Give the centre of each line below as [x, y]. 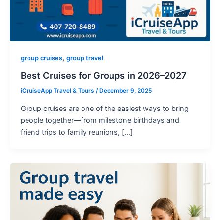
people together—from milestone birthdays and [100, 120]
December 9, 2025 [125, 91]
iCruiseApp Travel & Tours [58, 91]
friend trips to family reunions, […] [76, 132]
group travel [84, 58]
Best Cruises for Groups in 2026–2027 [103, 75]
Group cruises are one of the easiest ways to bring [104, 108]
